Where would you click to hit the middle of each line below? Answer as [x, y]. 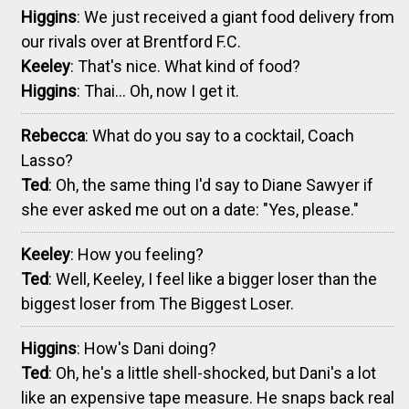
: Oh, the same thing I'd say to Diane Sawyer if [211, 184]
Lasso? [47, 160]
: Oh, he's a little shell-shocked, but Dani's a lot [212, 372]
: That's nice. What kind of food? [185, 66]
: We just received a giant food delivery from [236, 16]
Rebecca [53, 135]
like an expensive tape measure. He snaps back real [208, 397]
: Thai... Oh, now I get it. [158, 90]
